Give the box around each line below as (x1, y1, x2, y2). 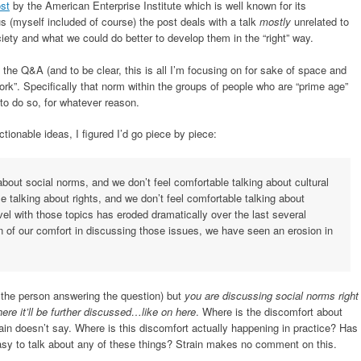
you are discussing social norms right (185, 287, 359, 303)
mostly (259, 14, 291, 30)
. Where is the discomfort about (196, 303, 342, 319)
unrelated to (291, 14, 349, 30)
